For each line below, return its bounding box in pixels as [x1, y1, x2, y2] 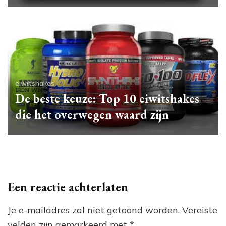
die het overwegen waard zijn [15, 106, 169, 123]
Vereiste [182, 204, 217, 216]
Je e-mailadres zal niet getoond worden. [8, 204, 180, 216]
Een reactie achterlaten [8, 179, 128, 195]
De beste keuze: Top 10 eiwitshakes [15, 91, 199, 107]
